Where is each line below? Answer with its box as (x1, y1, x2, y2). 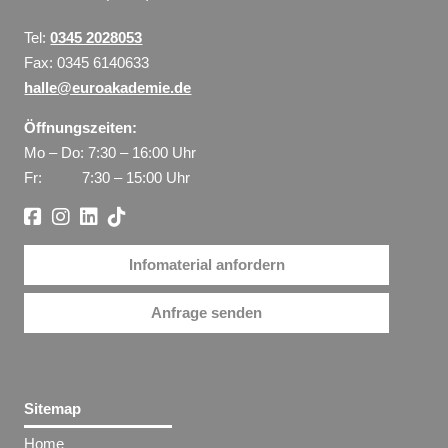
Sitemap (24, 399, 82, 417)
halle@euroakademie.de (24, 78, 192, 96)
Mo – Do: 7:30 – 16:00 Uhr (24, 143, 197, 161)
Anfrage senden (151, 304, 262, 322)
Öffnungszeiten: (24, 118, 138, 136)
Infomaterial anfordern (128, 256, 285, 274)
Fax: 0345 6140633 (24, 53, 150, 71)
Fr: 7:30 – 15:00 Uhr (24, 168, 191, 186)
